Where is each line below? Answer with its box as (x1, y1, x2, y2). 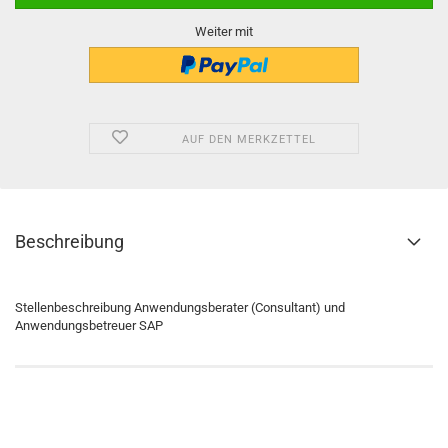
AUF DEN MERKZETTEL (181, 133, 316, 146)
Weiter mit (195, 24, 253, 39)
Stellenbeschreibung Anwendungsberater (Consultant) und (15, 300, 345, 315)
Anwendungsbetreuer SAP (15, 318, 163, 333)
